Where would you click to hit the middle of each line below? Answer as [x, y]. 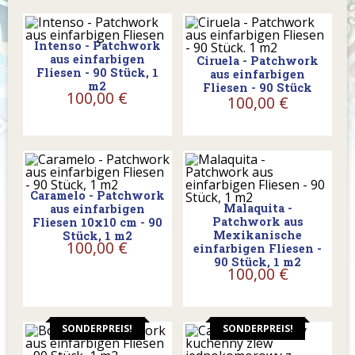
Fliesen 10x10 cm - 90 [97, 223]
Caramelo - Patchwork [97, 196]
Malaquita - [258, 208]
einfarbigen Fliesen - [258, 249]
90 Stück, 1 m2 [258, 262]
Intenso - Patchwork [97, 46]
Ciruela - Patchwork [258, 61]
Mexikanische [258, 235]
